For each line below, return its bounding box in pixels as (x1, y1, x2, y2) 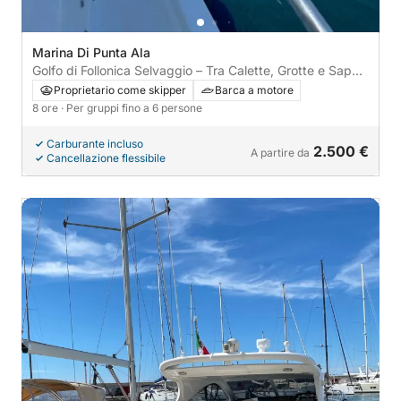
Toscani (32, 80, 77, 96)
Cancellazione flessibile (47, 150, 166, 165)
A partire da (251, 145, 310, 159)
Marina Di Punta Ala (32, 44, 150, 60)
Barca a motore (215, 82, 294, 97)
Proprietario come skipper (54, 82, 186, 97)
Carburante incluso (47, 136, 143, 150)
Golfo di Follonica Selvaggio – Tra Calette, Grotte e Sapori (32, 62, 366, 78)
